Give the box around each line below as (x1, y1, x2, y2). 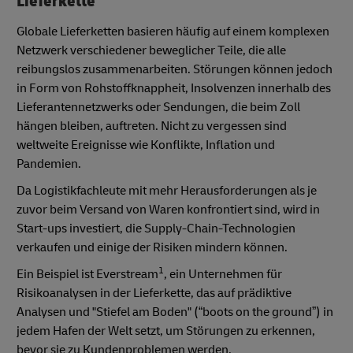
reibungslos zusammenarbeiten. (17, 61, 193, 77)
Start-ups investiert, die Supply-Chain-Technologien (17, 220, 295, 236)
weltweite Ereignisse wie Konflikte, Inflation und (17, 136, 275, 153)
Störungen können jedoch (193, 61, 333, 77)
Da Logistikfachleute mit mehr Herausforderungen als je (17, 182, 317, 199)
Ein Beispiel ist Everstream (17, 266, 158, 282)
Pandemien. (17, 155, 81, 172)
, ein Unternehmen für (164, 266, 282, 282)
